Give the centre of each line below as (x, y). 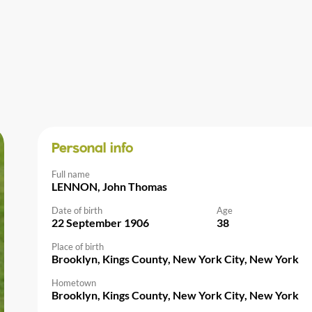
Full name (71, 174)
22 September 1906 (100, 222)
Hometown (74, 282)
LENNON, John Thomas (109, 186)
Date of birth (77, 210)
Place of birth (78, 246)
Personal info (92, 149)
